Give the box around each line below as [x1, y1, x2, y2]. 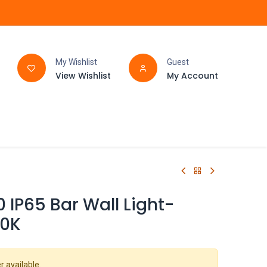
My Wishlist [55, 57, 97, 67]
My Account [166, 69, 218, 82]
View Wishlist [55, 69, 111, 82]
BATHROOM [19, 122, 74, 135]
